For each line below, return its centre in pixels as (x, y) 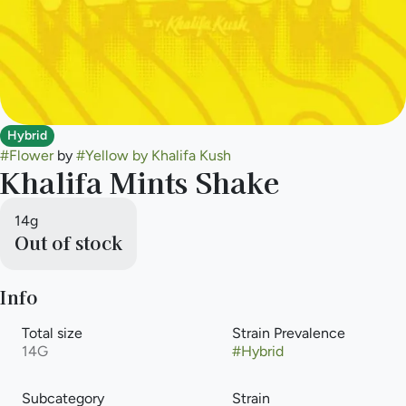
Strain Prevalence (289, 333)
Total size (52, 333)
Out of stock (68, 242)
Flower (31, 155)
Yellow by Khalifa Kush (158, 155)
